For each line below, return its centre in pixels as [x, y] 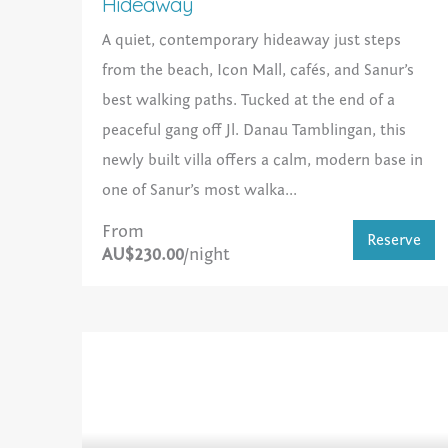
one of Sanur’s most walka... [200, 190]
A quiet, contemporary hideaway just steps [252, 40]
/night [207, 255]
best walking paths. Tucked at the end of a [249, 100]
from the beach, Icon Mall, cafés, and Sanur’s [258, 70]
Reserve [394, 240]
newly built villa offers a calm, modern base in [263, 160]
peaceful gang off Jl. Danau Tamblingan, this [254, 130]
